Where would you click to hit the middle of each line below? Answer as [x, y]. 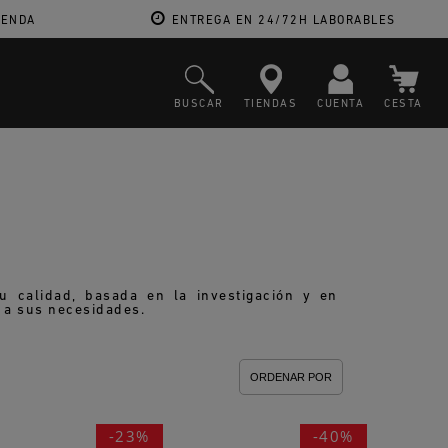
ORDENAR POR [290, 377]
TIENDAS [270, 104]
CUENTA [341, 104]
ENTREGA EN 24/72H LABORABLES [283, 21]
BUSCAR [198, 104]
